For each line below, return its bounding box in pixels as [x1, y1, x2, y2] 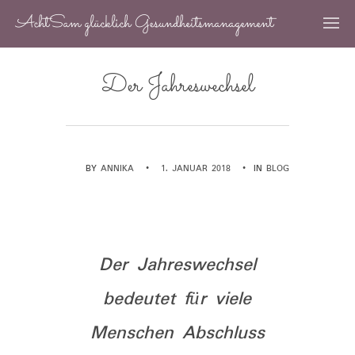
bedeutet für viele [103, 284, 252, 314]
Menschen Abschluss [90, 319, 265, 348]
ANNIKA [101, 162, 134, 177]
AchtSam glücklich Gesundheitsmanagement [16, 11, 273, 36]
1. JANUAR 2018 [161, 162, 231, 177]
